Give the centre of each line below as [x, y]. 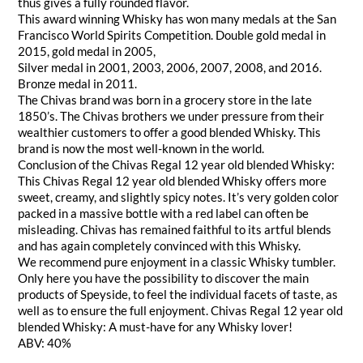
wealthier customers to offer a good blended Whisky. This [170, 132]
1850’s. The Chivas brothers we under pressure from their [171, 116]
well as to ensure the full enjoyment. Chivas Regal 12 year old [181, 311]
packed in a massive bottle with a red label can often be [164, 214]
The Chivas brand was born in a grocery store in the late [165, 100]
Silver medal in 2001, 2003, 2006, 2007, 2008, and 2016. [170, 68]
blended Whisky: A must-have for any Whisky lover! [156, 327]
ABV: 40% [45, 343]
